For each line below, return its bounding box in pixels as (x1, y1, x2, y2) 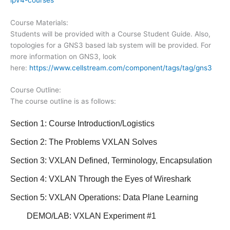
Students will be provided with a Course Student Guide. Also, (10, 29, 210, 38)
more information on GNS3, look (10, 52, 116, 61)
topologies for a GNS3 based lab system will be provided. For (10, 41, 211, 49)
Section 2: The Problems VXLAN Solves (10, 138, 157, 147)
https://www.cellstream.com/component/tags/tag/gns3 (29, 63, 212, 72)
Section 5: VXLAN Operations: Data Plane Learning (10, 193, 198, 202)
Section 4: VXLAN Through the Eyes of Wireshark (10, 175, 191, 184)
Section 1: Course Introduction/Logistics (10, 119, 155, 128)
